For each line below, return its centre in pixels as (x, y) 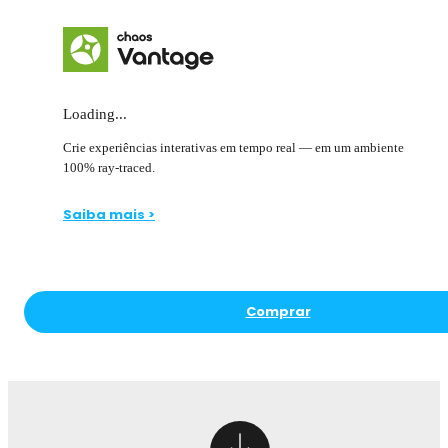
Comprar (278, 312)
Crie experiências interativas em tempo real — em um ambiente (233, 148)
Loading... (95, 114)
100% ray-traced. (109, 168)
